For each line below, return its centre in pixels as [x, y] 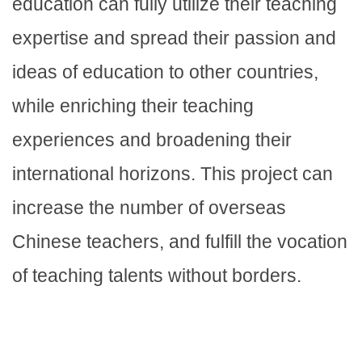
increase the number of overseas [149, 208]
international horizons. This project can [173, 174]
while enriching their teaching [133, 106]
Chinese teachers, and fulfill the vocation [180, 242]
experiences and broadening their [152, 140]
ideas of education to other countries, [165, 72]
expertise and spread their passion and [174, 38]
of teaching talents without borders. [159, 276]
